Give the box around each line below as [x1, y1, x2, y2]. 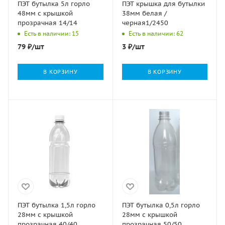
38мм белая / [122, 9, 167, 18]
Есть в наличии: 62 [128, 29, 183, 37]
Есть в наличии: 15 [24, 29, 79, 37]
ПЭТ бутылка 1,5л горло [18, 201, 95, 209]
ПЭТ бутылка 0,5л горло [122, 201, 200, 209]
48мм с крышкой [18, 9, 73, 18]
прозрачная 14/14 [18, 18, 77, 27]
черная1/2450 [122, 18, 168, 27]
